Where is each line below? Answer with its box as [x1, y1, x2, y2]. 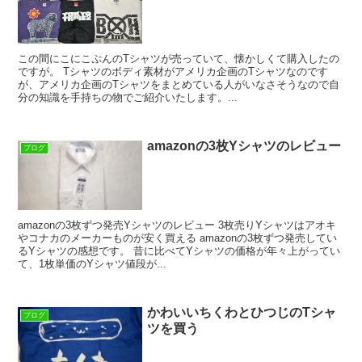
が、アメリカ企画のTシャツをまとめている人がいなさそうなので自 [18, 78, 340, 90]
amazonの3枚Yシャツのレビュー [147, 138, 342, 153]
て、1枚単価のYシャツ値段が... [18, 258, 167, 271]
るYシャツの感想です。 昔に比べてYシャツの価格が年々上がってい [18, 245, 341, 258]
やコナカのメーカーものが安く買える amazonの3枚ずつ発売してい [18, 232, 338, 245]
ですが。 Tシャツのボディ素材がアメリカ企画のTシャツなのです [18, 65, 329, 78]
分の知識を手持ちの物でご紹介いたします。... [18, 90, 238, 103]
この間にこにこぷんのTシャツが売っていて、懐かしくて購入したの [18, 52, 340, 65]
